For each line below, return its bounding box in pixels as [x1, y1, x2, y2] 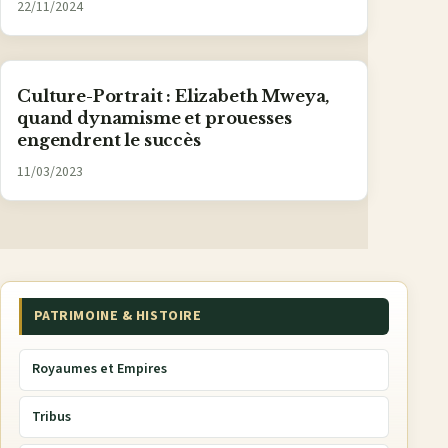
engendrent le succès [17, 130, 201, 151]
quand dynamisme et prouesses [17, 108, 292, 129]
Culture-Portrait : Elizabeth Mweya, [17, 86, 330, 107]
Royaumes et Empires [31, 359, 167, 380]
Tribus [31, 406, 71, 427]
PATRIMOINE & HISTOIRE [33, 305, 202, 326]
